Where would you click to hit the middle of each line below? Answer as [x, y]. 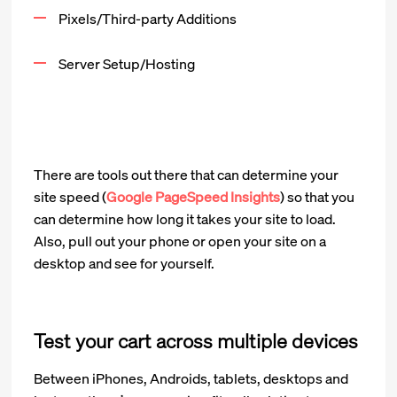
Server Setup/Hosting [127, 64]
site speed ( [70, 197]
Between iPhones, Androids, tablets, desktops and [191, 379]
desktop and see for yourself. [125, 264]
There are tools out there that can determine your [187, 175]
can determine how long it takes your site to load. [185, 219]
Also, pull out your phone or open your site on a [180, 241]
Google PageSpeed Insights [194, 197]
